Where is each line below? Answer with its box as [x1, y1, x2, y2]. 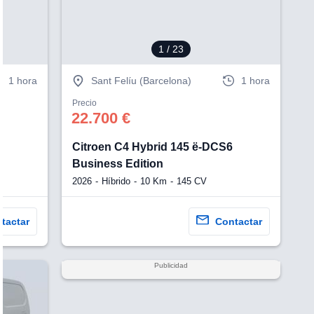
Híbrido [102, 175, 131, 186]
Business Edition [72, 157, 164, 170]
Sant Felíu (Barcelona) [91, 75, 192, 87]
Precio [72, 97, 97, 108]
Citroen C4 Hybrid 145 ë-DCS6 [72, 140, 233, 153]
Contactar [214, 215, 262, 227]
